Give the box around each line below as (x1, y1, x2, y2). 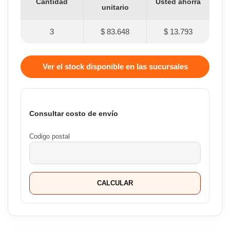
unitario (101, 3, 129, 12)
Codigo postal (29, 132, 70, 140)
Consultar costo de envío (29, 109, 118, 118)
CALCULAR (97, 179, 133, 187)
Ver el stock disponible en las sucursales (42, 62, 188, 71)
